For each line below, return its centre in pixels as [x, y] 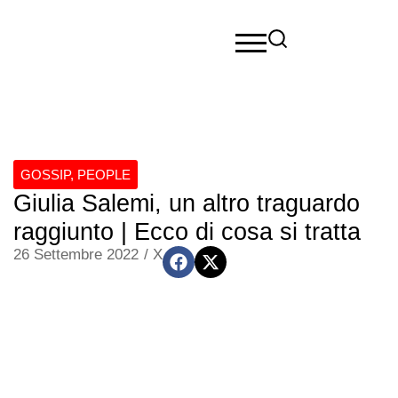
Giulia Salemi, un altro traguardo [187, 203]
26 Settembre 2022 [76, 255]
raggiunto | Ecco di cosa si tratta [187, 232]
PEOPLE [104, 175]
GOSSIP [45, 175]
